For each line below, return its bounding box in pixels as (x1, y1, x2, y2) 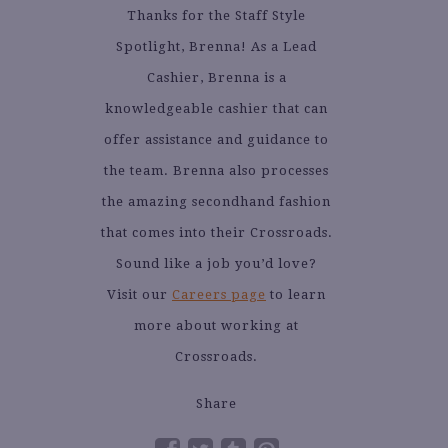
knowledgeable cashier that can (105, 101, 328, 117)
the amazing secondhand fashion (102, 194, 331, 210)
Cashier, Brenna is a (146, 70, 287, 86)
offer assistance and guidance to (104, 132, 329, 148)
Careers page (172, 287, 266, 303)
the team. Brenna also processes (104, 163, 329, 179)
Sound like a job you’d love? (116, 256, 317, 272)
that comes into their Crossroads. (100, 225, 333, 241)
